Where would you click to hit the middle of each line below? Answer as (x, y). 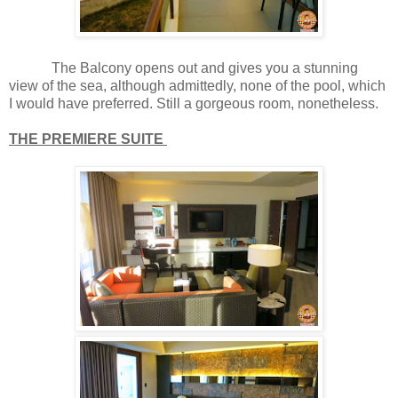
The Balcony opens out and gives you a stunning (183, 68)
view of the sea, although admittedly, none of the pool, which (197, 86)
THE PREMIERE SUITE (88, 139)
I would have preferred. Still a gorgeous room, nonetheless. (194, 104)
